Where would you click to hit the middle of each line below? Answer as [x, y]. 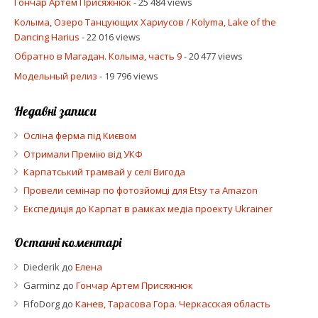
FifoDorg [41, 303]
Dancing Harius [46, 37]
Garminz [42, 285]
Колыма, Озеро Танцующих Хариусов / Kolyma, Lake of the [145, 22]
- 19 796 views [127, 76]
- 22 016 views [110, 37]
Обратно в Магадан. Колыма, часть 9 [98, 56]
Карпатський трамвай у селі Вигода [104, 172]
